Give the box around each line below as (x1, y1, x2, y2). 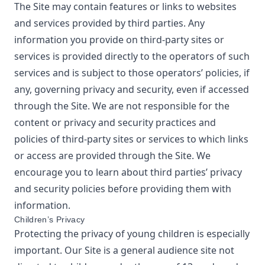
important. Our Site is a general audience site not (14, 244, 234, 257)
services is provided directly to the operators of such (14, 50, 250, 63)
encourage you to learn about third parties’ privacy (14, 166, 242, 179)
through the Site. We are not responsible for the (14, 99, 230, 112)
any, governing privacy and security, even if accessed (14, 83, 249, 96)
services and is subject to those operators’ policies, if (14, 66, 250, 79)
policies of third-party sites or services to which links (14, 132, 248, 146)
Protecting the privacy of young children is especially (14, 227, 250, 240)
